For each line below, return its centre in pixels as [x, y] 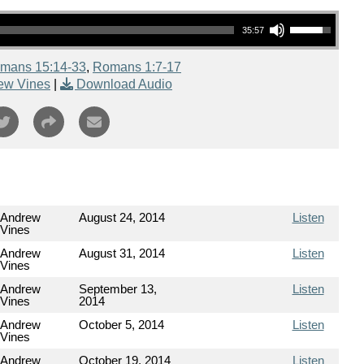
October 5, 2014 [121, 325]
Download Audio [124, 84]
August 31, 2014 [122, 253]
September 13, [118, 289]
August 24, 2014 [122, 217]
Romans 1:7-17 [137, 67]
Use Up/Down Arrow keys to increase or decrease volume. [312, 13]
